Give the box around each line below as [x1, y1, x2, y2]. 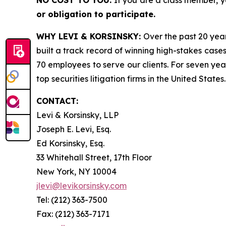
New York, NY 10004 [36, 166, 117, 177]
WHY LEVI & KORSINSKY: [36, 31, 144, 41]
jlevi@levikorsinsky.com [36, 181, 127, 191]
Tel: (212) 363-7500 [36, 195, 107, 205]
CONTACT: [36, 96, 78, 106]
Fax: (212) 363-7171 [36, 209, 109, 219]
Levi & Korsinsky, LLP [36, 110, 119, 120]
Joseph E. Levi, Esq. [36, 124, 111, 134]
